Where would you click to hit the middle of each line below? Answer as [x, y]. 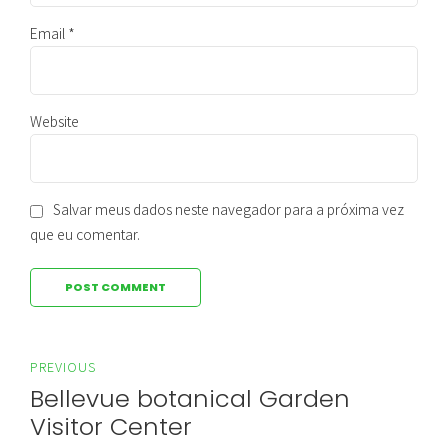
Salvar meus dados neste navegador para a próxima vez [228, 209]
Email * [52, 33]
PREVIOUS [63, 367]
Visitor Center [111, 426]
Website [54, 121]
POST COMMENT [115, 287]
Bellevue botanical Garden [190, 398]
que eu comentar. [85, 234]
